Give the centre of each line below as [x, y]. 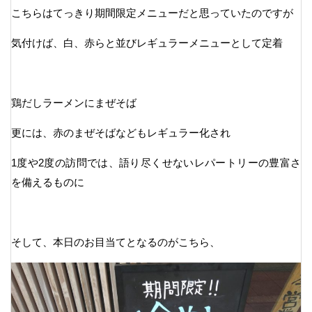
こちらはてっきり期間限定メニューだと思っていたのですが [152, 13]
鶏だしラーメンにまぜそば [74, 103]
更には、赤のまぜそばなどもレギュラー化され [121, 133]
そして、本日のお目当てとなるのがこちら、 [116, 242]
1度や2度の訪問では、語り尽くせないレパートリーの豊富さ [156, 163]
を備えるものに [48, 182]
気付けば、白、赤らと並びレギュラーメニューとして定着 [147, 43]
